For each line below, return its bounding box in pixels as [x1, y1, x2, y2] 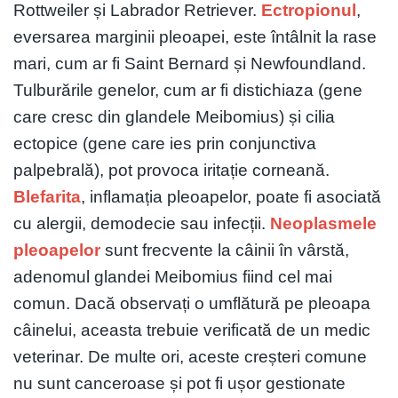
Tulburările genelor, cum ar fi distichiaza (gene [13, 80, 362, 99]
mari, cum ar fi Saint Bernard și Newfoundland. [13, 53, 366, 73]
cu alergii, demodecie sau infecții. [13, 213, 270, 233]
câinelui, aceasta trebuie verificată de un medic [13, 320, 370, 339]
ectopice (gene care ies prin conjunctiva [13, 133, 316, 153]
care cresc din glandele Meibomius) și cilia [13, 107, 335, 126]
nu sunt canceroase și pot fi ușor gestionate [13, 373, 346, 393]
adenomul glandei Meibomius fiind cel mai [13, 267, 332, 286]
